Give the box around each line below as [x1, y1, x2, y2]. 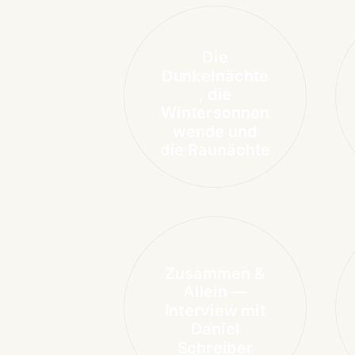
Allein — [183, 282, 247, 301]
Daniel [190, 319, 240, 338]
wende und [173, 121, 258, 141]
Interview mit [164, 300, 266, 320]
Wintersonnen [161, 103, 269, 122]
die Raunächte [159, 140, 271, 159]
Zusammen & [165, 264, 265, 283]
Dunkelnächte [161, 66, 269, 86]
